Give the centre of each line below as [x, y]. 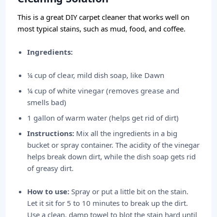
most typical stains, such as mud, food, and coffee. [101, 29]
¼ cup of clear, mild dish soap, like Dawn [96, 75]
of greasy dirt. [50, 168]
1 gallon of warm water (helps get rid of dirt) [103, 118]
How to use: [48, 191]
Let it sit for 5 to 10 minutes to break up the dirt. [108, 203]
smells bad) [47, 102]
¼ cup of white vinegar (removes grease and [103, 91]
